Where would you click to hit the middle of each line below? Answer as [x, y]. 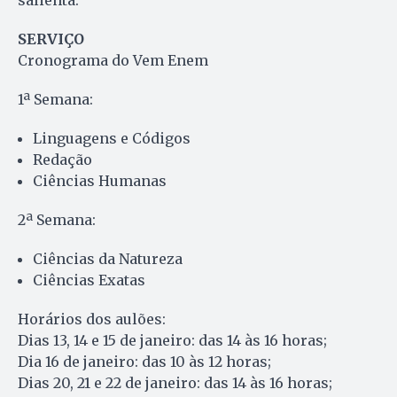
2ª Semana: [57, 220]
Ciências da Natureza [108, 259]
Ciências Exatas [89, 280]
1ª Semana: [55, 100]
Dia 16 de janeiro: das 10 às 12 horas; [144, 362]
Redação [62, 160]
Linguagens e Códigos [112, 139]
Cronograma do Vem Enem [113, 61]
